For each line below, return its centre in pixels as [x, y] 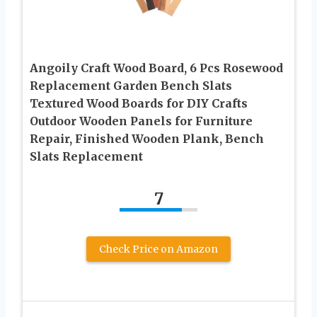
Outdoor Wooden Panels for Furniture [141, 121]
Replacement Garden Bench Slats [131, 86]
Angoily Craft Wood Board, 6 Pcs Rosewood [156, 68]
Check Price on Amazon [158, 249]
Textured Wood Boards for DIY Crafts [139, 104]
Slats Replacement [86, 157]
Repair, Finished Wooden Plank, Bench [147, 139]
